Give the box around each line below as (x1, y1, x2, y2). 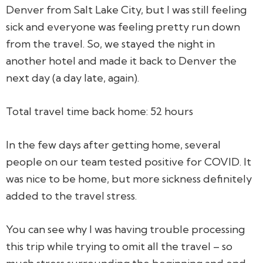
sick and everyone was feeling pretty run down (6, 19, 240, 33)
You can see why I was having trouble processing (6, 222, 245, 236)
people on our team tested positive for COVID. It (6, 154, 251, 168)
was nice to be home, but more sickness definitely (6, 171, 252, 186)
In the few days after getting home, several (6, 137, 221, 151)
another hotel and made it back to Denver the (6, 53, 237, 68)
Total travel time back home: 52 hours (6, 104, 193, 118)
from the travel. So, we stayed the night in (6, 36, 215, 50)
